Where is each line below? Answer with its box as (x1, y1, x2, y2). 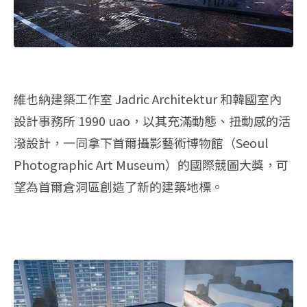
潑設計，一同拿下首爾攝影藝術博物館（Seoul (14, 134, 268, 152)
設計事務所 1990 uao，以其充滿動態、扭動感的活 (14, 112, 291, 130)
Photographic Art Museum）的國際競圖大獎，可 (14, 156, 288, 174)
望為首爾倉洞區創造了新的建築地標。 (14, 177, 223, 196)
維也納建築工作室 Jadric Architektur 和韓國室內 (14, 90, 282, 108)
